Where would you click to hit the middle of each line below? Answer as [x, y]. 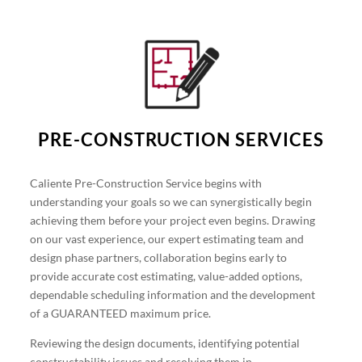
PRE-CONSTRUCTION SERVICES [181, 139]
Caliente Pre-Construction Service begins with [146, 183]
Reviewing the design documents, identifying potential [165, 343]
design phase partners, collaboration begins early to [159, 257]
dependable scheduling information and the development [173, 295]
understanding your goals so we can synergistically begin [171, 202]
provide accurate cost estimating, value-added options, [166, 276]
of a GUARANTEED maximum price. [121, 313]
